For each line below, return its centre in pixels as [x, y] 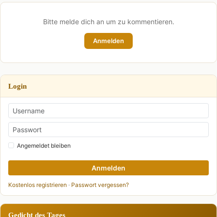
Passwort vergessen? [100, 185]
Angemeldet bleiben [44, 145]
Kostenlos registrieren [38, 185]
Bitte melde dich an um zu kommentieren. [108, 21]
